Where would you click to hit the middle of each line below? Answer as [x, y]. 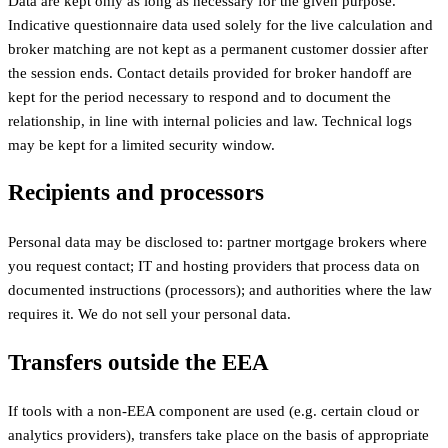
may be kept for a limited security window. [141, 144]
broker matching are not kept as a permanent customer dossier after [218, 48]
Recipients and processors [136, 193]
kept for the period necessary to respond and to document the [199, 96]
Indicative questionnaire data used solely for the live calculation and [220, 24]
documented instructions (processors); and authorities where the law [220, 289]
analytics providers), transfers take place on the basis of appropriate [218, 435]
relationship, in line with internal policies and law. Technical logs [210, 120]
